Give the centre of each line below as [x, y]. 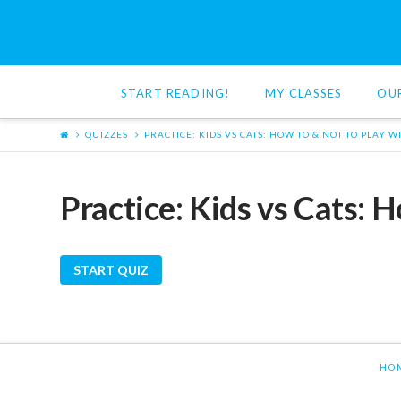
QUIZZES [107, 135]
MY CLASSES [304, 93]
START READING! [176, 93]
